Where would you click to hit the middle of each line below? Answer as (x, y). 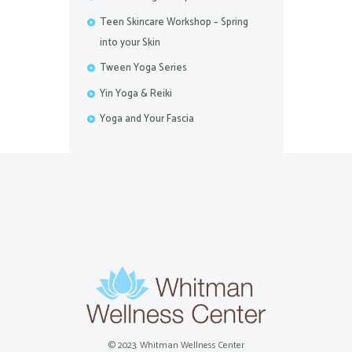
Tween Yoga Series (143, 68)
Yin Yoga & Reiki (136, 93)
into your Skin (130, 42)
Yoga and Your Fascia (147, 119)
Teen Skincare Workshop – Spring (174, 22)
